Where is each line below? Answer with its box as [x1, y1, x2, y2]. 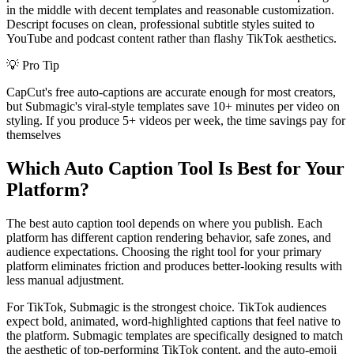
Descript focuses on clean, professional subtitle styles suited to [6, 17, 314, 32]
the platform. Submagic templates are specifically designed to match [6, 329, 343, 343]
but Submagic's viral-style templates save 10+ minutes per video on [6, 100, 340, 114]
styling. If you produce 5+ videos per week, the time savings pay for [6, 114, 345, 128]
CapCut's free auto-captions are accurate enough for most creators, [6, 85, 336, 100]
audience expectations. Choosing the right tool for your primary [6, 245, 322, 259]
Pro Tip [22, 58, 59, 73]
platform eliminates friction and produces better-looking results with [6, 259, 342, 273]
